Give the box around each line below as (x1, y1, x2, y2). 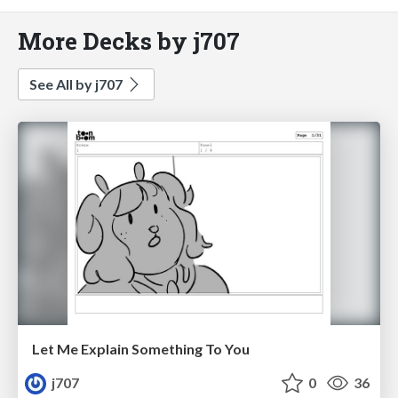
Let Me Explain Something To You (32, 340, 250, 358)
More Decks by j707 (18, 24, 240, 56)
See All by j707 (29, 75, 125, 92)
